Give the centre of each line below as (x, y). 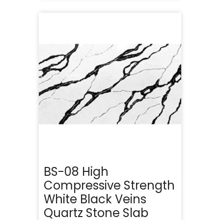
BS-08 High (76, 171)
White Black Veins (95, 199)
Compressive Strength (109, 185)
